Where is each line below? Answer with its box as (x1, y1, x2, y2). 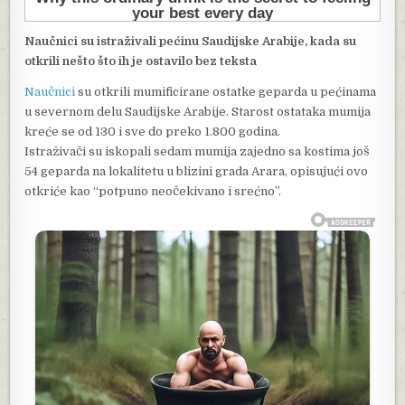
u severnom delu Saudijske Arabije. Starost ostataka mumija (24, 105, 372, 119)
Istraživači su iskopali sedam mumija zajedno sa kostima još (24, 145, 371, 159)
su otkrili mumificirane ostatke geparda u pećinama (75, 85, 377, 99)
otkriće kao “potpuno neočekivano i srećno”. (24, 184, 282, 199)
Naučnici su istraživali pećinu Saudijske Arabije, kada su (24, 34, 357, 49)
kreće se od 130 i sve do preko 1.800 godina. (24, 125, 281, 139)
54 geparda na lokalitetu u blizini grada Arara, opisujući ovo (24, 165, 369, 179)
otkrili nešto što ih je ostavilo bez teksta (24, 54, 258, 69)
